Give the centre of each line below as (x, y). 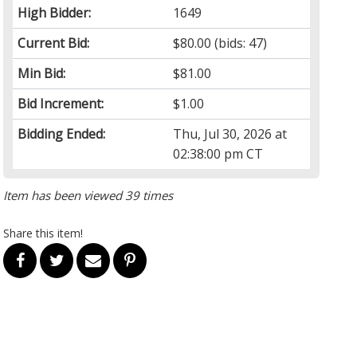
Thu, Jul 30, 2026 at (230, 133)
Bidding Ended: (62, 133)
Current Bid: (54, 43)
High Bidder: (55, 12)
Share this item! (43, 233)
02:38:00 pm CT (218, 153)
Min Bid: (42, 73)
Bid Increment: (61, 103)
